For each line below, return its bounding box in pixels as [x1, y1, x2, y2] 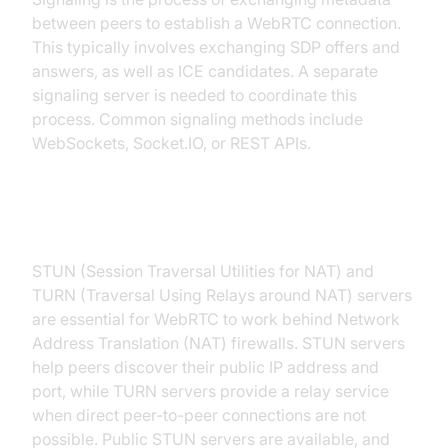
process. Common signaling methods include [32, 109, 363, 130]
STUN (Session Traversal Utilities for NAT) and [32, 261, 374, 282]
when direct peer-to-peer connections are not [32, 405, 366, 426]
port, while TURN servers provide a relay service [32, 381, 389, 402]
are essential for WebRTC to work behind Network [32, 309, 400, 330]
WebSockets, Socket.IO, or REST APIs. [32, 133, 311, 154]
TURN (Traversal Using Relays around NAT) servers [32, 285, 412, 306]
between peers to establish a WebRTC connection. [32, 13, 401, 34]
